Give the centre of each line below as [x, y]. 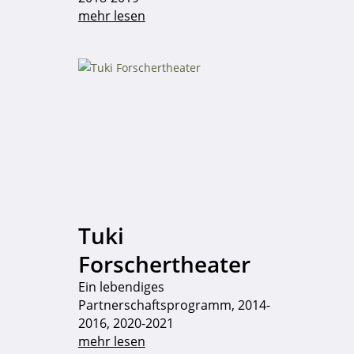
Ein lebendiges [121, 286]
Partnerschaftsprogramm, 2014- [174, 305]
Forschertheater [164, 264]
